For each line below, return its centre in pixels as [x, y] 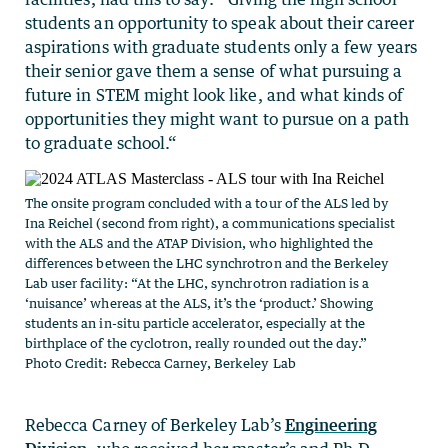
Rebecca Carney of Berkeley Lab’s [155, 425]
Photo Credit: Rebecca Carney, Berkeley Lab [160, 363]
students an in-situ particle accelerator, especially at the [195, 323]
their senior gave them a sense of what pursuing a [214, 71]
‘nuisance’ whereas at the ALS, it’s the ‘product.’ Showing [199, 303]
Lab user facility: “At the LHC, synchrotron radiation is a [197, 283]
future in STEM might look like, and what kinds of [214, 95]
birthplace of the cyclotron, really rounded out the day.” [196, 343]
